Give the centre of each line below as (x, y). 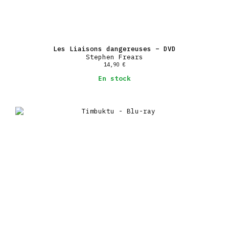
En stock (114, 78)
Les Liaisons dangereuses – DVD (114, 48)
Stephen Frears (114, 56)
